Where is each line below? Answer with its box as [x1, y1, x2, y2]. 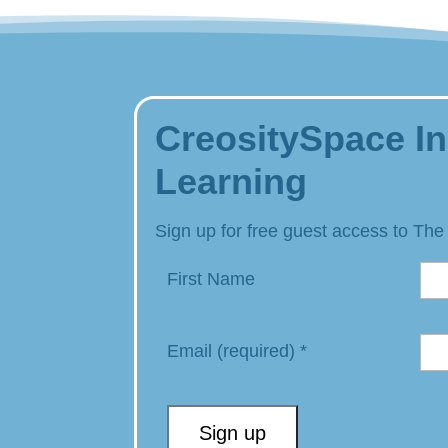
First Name [167, 268, 256, 289]
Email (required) [167, 340, 301, 361]
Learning [155, 160, 308, 202]
